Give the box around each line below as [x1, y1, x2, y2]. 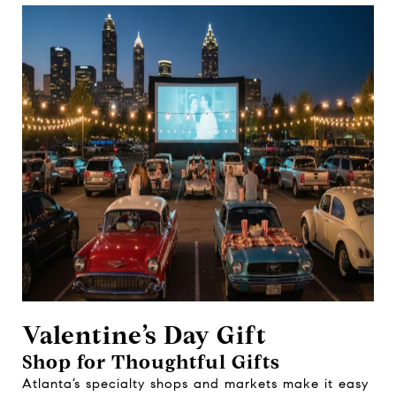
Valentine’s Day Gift [22, 320, 273, 351]
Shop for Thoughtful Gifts [22, 350, 280, 374]
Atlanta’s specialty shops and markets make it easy [22, 376, 369, 392]
